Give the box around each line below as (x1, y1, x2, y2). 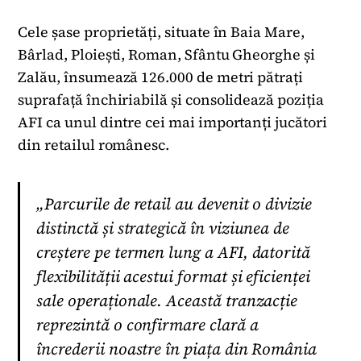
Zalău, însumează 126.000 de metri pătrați (18, 67, 303, 88)
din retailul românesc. (18, 135, 170, 156)
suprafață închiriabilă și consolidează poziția (18, 89, 324, 110)
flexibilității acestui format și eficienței (36, 265, 310, 288)
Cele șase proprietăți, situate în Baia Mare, (18, 22, 305, 43)
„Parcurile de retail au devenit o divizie (36, 193, 312, 216)
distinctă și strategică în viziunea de (36, 217, 290, 240)
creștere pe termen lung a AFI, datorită (36, 241, 311, 264)
